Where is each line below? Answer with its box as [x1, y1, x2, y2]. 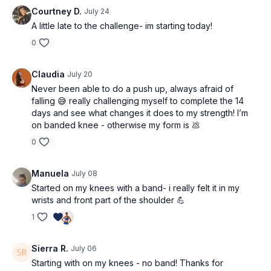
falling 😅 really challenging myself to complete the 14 [31, 96, 244, 106]
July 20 [67, 70, 93, 79]
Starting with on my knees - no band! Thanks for [31, 258, 223, 268]
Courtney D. [31, 6, 82, 16]
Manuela [31, 168, 69, 178]
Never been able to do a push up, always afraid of [31, 83, 233, 94]
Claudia [31, 69, 65, 79]
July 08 [71, 169, 97, 178]
